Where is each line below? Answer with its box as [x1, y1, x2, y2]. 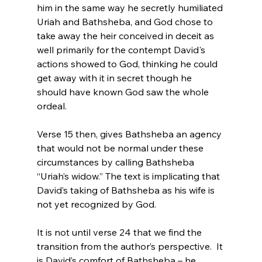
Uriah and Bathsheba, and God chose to [36, 15, 215, 27]
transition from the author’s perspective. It [36, 240, 225, 252]
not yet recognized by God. [36, 198, 156, 210]
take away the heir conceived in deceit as [36, 29, 216, 42]
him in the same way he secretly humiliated [36, 1, 225, 13]
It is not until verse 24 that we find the [36, 226, 204, 238]
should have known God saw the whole [36, 85, 211, 98]
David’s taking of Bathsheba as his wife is [36, 184, 217, 196]
